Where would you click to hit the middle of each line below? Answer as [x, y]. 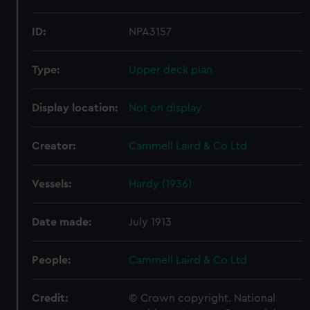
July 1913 [151, 222]
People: [52, 260]
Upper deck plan [171, 70]
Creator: [54, 146]
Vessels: [52, 184]
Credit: [50, 298]
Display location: [75, 108]
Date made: [62, 222]
